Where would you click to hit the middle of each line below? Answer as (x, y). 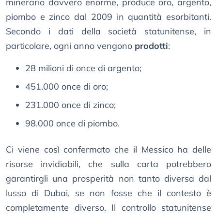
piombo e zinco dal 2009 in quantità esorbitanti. (108, 17)
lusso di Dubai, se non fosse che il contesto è (108, 193)
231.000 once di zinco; (70, 105)
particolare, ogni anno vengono (70, 46)
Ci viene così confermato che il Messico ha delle (108, 150)
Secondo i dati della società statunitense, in (108, 31)
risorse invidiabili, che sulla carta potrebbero (108, 164)
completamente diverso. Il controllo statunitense (108, 208)
